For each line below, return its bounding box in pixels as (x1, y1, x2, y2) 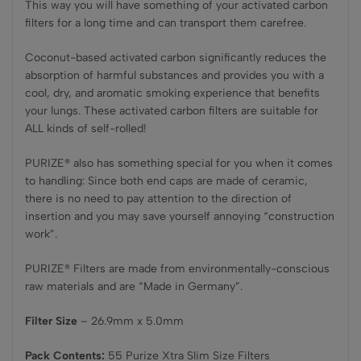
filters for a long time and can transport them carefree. (25, 16, 306, 30)
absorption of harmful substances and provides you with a (25, 68, 324, 82)
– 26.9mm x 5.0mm (77, 314, 184, 328)
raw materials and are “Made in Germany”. (25, 280, 243, 293)
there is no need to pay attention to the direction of (25, 192, 292, 205)
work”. (25, 227, 57, 241)
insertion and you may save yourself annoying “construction (25, 210, 334, 223)
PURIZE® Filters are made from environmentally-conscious (25, 262, 330, 276)
